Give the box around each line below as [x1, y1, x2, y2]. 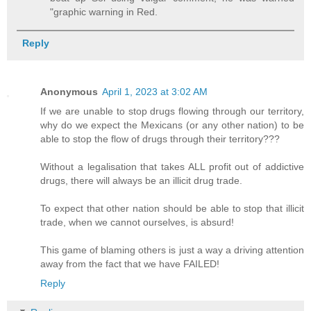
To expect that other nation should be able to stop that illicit [40, 203, 304, 215]
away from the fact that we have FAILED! [40, 258, 219, 270]
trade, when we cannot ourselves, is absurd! [40, 217, 234, 228]
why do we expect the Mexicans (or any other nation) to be [40, 119, 304, 131]
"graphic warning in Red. [50, 6, 158, 18]
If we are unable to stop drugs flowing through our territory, [40, 106, 304, 117]
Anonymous [40, 86, 98, 98]
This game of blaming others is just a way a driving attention [40, 244, 304, 256]
